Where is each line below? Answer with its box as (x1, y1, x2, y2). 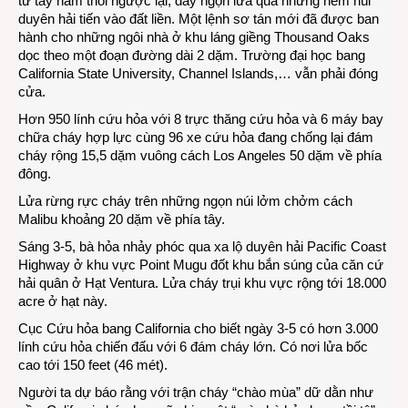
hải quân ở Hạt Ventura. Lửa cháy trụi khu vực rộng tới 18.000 (18, 275, 386, 291)
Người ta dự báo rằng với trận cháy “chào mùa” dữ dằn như (18, 384, 373, 400)
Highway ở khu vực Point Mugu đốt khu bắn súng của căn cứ (18, 257, 383, 272)
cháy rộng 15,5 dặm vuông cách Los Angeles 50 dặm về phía (18, 148, 382, 163)
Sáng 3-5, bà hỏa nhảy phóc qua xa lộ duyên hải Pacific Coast (18, 239, 386, 254)
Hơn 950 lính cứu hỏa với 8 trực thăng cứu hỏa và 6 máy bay (18, 111, 383, 127)
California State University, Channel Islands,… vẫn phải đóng (18, 66, 378, 81)
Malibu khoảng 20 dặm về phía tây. (18, 211, 225, 227)
